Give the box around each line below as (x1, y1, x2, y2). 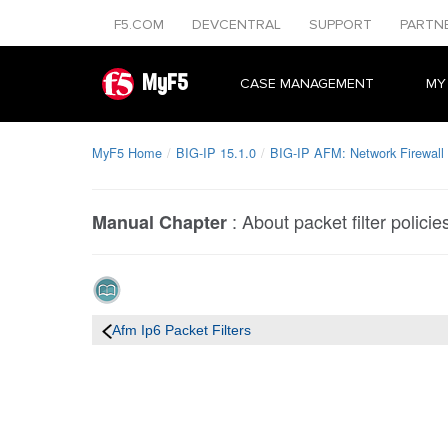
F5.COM (114, 16, 168, 33)
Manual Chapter (92, 209, 227, 235)
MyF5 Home (92, 143, 162, 162)
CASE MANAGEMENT (240, 75, 374, 92)
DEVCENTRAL (192, 16, 285, 33)
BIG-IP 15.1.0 (176, 143, 256, 162)
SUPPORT (309, 16, 376, 33)
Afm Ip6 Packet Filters (112, 322, 251, 338)
